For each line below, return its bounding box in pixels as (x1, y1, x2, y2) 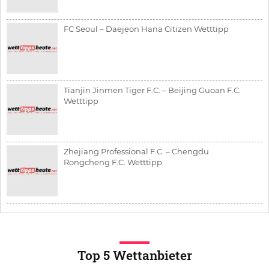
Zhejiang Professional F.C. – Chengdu (64, 146, 210, 156)
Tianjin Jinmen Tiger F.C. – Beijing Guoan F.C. (64, 85, 241, 95)
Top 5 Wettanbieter (77, 247, 192, 264)
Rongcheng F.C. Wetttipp (64, 157, 163, 167)
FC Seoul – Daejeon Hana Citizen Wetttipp (64, 23, 229, 34)
